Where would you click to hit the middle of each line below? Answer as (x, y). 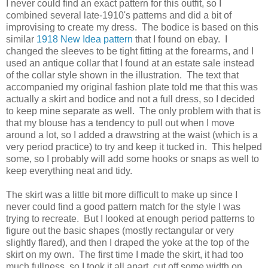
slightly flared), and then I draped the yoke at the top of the (128, 243)
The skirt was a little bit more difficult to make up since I (122, 195)
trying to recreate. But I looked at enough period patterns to (130, 219)
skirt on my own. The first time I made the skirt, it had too (125, 255)
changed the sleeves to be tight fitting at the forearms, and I (130, 51)
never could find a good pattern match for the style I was (123, 207)
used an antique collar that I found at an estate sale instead (130, 63)
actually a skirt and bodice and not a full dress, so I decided (130, 99)
